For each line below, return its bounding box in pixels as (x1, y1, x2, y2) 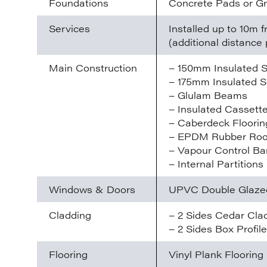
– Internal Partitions (169, 157, 263, 171)
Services (49, 21, 90, 36)
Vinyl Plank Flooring (169, 247, 263, 262)
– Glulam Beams (169, 88, 247, 103)
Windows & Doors (49, 182, 135, 197)
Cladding (49, 208, 91, 222)
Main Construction (49, 61, 137, 75)
